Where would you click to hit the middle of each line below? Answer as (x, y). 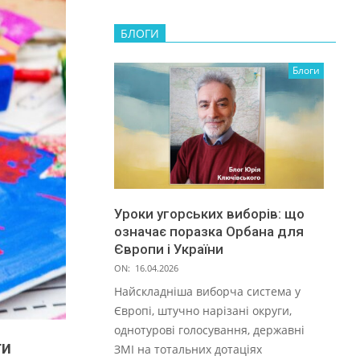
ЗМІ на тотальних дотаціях (188, 349)
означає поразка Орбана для (209, 231)
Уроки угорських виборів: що (209, 213)
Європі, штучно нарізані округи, (203, 310)
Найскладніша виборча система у (207, 291)
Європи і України (169, 249)
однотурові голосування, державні (209, 329)
